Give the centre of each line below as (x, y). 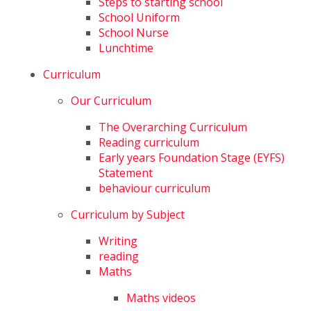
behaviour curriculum (155, 188)
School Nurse (134, 33)
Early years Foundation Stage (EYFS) (192, 158)
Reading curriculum (149, 142)
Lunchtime (126, 48)
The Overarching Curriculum (173, 127)
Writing (118, 241)
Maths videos (161, 298)
